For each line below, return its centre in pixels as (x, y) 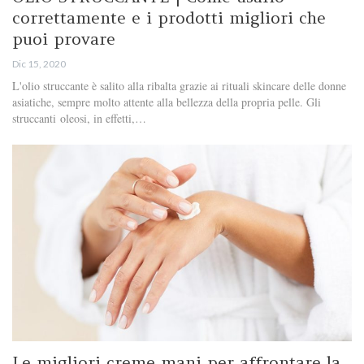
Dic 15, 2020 (39, 63)
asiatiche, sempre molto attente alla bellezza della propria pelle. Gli (167, 102)
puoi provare (64, 38)
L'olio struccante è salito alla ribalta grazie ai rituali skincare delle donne (179, 85)
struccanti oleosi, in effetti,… (79, 118)
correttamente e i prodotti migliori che (169, 17)
